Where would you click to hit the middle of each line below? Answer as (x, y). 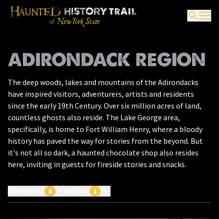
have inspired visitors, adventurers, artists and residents (101, 94)
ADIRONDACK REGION (107, 60)
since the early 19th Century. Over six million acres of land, (105, 106)
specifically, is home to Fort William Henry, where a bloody (105, 129)
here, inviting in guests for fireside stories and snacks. (98, 164)
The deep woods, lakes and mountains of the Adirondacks (103, 82)
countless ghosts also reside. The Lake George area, (94, 117)
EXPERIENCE (26, 191)
